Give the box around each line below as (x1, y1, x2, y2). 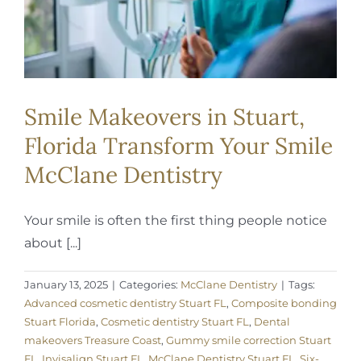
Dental (254, 314, 290, 328)
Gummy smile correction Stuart (166, 333, 331, 346)
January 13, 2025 (24, 277, 108, 291)
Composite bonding (231, 296, 337, 309)
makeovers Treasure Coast (24, 333, 161, 346)
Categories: (119, 277, 180, 291)
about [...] (24, 234, 81, 251)
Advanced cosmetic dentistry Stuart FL (24, 296, 226, 309)
